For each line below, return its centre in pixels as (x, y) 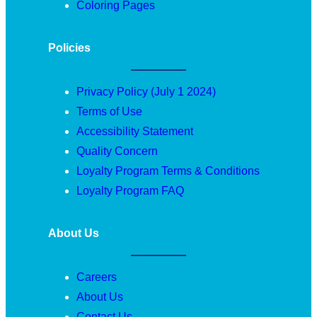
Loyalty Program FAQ (130, 190)
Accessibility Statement (135, 131)
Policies (69, 47)
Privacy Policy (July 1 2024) (146, 91)
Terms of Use (109, 111)
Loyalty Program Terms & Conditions (168, 171)
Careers (97, 277)
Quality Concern (117, 151)
